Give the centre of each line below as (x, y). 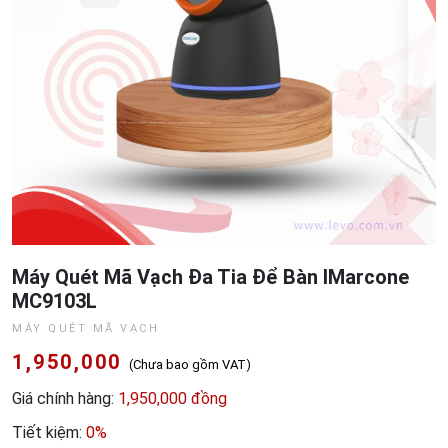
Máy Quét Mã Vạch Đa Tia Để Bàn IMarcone (210, 277)
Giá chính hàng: (65, 398)
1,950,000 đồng (172, 398)
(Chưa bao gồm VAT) (190, 364)
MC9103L (54, 301)
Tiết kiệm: (49, 432)
